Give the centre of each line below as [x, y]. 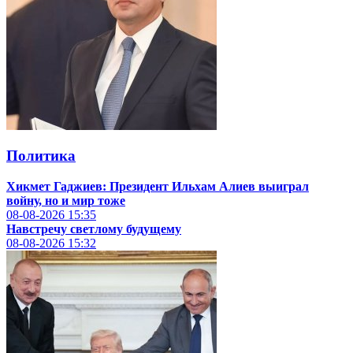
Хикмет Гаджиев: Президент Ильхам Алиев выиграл [158, 187]
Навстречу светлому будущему [94, 229]
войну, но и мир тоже [66, 201]
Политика [41, 156]
